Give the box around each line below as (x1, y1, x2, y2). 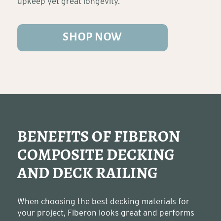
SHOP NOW (62, 31, 123, 43)
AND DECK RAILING (17, 166, 158, 182)
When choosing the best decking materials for (17, 196, 189, 206)
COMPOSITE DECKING (17, 147, 175, 164)
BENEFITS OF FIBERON (17, 129, 180, 146)
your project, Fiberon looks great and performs (17, 207, 194, 218)
